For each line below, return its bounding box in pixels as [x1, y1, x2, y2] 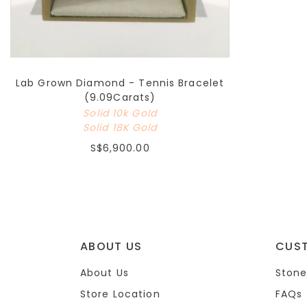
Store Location [80, 287, 160, 302]
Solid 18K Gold [82, 121, 158, 135]
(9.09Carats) [84, 90, 156, 105]
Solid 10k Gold [83, 106, 157, 121]
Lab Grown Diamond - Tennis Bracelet [16, 76, 225, 90]
